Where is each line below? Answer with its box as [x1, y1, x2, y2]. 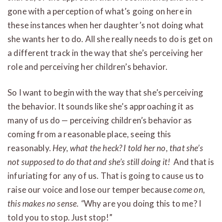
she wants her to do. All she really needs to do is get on [7, 33, 213, 44]
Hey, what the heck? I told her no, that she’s [53, 142, 203, 153]
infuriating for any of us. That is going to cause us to [7, 170, 204, 181]
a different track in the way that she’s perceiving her [7, 47, 204, 58]
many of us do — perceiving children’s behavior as [7, 114, 192, 125]
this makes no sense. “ [7, 198, 84, 209]
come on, [173, 184, 205, 195]
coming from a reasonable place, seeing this [7, 128, 171, 139]
